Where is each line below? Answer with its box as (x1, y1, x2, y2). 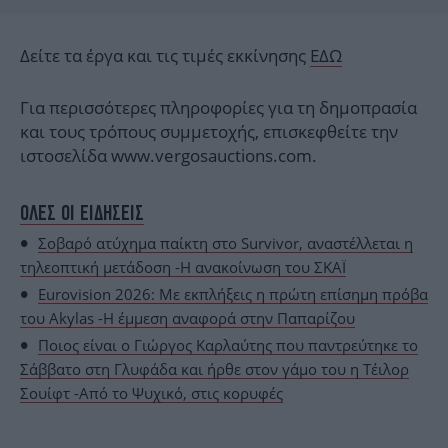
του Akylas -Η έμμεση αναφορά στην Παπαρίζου (20, 307, 355, 328)
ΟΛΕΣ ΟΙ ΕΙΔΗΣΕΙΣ (20, 199, 144, 225)
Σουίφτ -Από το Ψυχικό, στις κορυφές (20, 382, 283, 403)
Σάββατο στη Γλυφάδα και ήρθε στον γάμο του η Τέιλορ (20, 358, 409, 379)
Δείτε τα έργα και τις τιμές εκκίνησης (20, 43, 310, 67)
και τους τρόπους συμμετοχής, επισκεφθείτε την (20, 119, 398, 143)
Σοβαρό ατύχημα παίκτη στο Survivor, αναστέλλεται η (38, 232, 413, 253)
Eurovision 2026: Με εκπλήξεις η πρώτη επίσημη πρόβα (38, 283, 428, 304)
